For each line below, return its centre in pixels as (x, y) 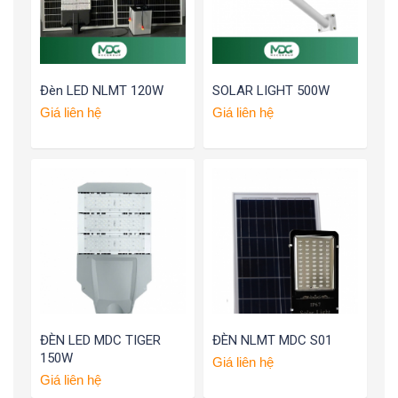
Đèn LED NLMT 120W (102, 91)
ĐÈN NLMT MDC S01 (272, 341)
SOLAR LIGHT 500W (271, 91)
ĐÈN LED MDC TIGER (100, 341)
